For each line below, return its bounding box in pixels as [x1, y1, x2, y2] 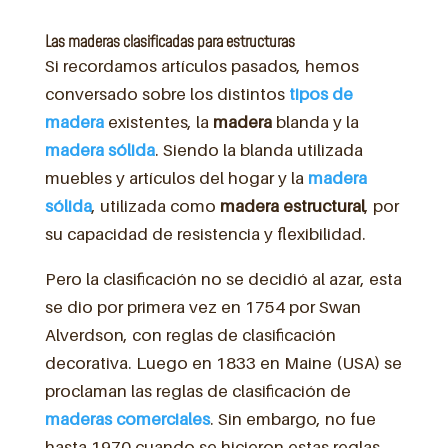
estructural [282, 195, 365, 216]
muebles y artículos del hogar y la [44, 167, 308, 188]
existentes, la [103, 111, 213, 132]
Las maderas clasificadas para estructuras [44, 30, 295, 53]
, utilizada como [91, 195, 220, 216]
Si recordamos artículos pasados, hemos [44, 55, 359, 76]
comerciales [115, 408, 210, 429]
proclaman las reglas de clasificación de [44, 380, 351, 401]
